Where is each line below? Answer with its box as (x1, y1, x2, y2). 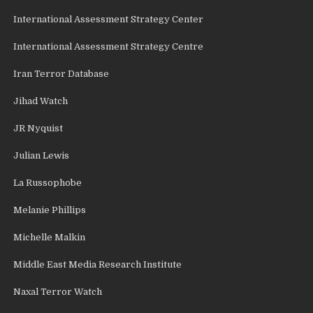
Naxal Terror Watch (13, 286, 103, 297)
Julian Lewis (13, 150, 70, 161)
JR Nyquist (13, 122, 64, 133)
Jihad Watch (13, 95, 68, 106)
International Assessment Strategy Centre (13, 41, 204, 52)
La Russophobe (13, 177, 82, 188)
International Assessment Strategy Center (13, 13, 204, 24)
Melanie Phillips (13, 204, 87, 215)
